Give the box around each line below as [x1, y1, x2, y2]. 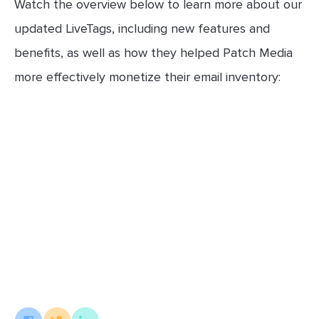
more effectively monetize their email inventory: [14, 69, 281, 85]
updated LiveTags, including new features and [14, 21, 270, 36]
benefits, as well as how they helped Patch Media [14, 45, 293, 61]
